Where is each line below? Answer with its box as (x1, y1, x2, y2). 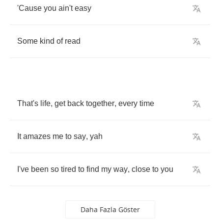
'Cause (17, 4, 42, 12)
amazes (23, 132, 51, 140)
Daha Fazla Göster (80, 205, 140, 214)
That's (17, 99, 38, 108)
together (86, 99, 114, 108)
